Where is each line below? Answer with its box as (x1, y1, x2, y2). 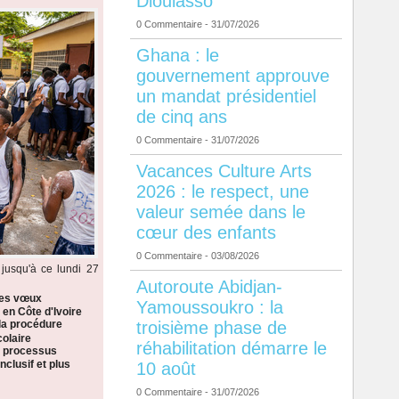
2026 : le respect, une (135, 182, 309, 202)
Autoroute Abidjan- (135, 277, 282, 297)
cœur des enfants (135, 223, 276, 243)
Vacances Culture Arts (135, 161, 312, 182)
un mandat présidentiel (135, 86, 316, 107)
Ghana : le (135, 45, 219, 66)
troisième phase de (135, 318, 287, 338)
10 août (135, 359, 196, 379)
